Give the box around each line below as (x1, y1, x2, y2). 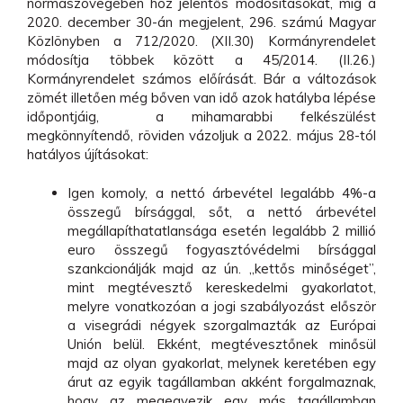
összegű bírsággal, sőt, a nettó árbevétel (67, 203, 376, 221)
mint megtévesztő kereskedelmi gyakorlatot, (67, 279, 376, 297)
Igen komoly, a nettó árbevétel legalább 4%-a (67, 184, 376, 202)
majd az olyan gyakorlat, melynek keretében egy (67, 354, 376, 372)
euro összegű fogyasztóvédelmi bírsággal (67, 241, 376, 259)
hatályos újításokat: (27, 145, 148, 163)
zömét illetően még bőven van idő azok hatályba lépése (27, 88, 376, 106)
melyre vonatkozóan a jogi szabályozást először (67, 298, 376, 316)
